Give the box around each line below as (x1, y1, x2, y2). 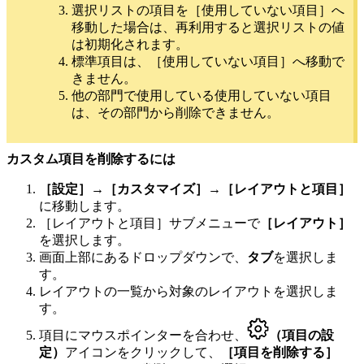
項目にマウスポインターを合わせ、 (39, 327, 247, 342)
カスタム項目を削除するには (6, 151, 175, 166)
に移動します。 (39, 198, 130, 213)
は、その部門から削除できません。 (71, 105, 279, 119)
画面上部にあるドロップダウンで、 (39, 249, 247, 264)
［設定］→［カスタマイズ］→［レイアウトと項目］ (39, 181, 351, 196)
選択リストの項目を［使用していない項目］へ (71, 2, 344, 17)
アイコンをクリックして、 (65, 344, 221, 359)
